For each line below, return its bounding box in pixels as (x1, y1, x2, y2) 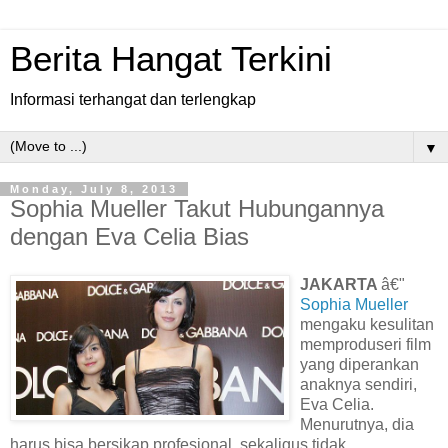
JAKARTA (300, 275, 381, 293)
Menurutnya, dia (300, 415, 414, 433)
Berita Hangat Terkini (10, 40, 332, 78)
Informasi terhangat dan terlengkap (10, 91, 256, 108)
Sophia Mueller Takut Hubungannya (10, 195, 384, 222)
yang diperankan (300, 355, 419, 373)
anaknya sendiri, (300, 375, 417, 393)
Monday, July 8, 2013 (10, 183, 178, 195)
